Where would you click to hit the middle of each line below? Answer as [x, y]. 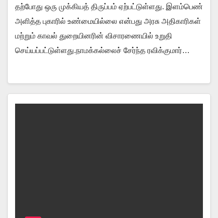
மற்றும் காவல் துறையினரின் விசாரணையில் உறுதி [94, 36]
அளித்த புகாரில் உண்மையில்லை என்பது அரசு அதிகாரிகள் [108, 21]
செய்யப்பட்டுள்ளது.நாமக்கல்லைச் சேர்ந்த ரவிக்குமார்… [102, 50]
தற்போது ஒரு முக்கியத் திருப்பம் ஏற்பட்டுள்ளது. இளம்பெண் [109, 7]
